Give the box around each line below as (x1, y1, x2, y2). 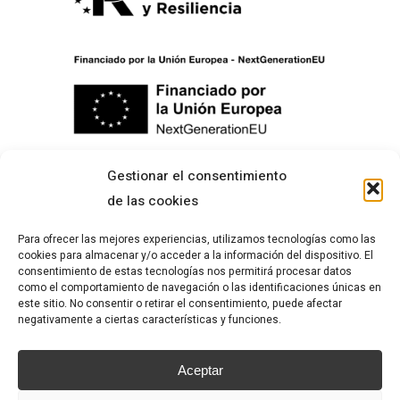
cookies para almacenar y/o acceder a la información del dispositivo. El (18, 247, 373, 263)
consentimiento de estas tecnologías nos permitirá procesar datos (18, 263, 352, 279)
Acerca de (57, 277, 123, 299)
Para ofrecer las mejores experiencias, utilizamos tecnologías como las (18, 231, 376, 247)
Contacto (57, 341, 118, 363)
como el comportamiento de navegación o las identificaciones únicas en (18, 279, 381, 296)
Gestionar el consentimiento (107, 166, 287, 186)
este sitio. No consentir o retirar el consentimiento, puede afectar (18, 296, 342, 312)
